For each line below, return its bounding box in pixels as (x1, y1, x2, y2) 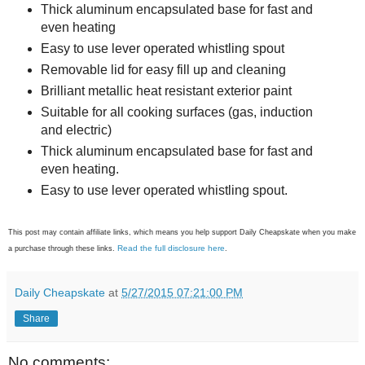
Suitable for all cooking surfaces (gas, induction (40, 105, 313, 120)
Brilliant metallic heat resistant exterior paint (40, 84, 292, 99)
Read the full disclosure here (117, 244, 225, 253)
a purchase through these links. (8, 244, 117, 253)
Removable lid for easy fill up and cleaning (40, 63, 286, 77)
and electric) (40, 123, 112, 138)
